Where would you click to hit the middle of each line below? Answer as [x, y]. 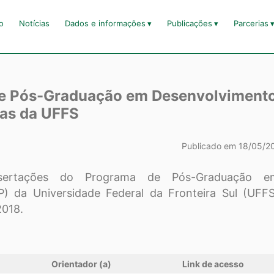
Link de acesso [213, 264]
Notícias [34, 24]
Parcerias [251, 24]
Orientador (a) [82, 264]
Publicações [189, 24]
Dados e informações [105, 24]
